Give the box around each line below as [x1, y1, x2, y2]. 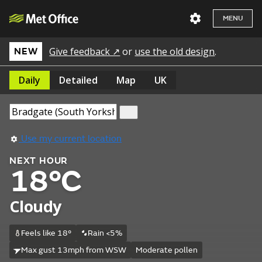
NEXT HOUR [9, 155, 68, 167]
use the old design [135, 45, 215, 58]
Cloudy [9, 195, 61, 217]
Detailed [59, 74, 98, 87]
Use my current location [19, 133, 122, 144]
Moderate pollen [135, 245, 198, 255]
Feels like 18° [20, 228, 71, 238]
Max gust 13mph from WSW [20, 245, 126, 255]
